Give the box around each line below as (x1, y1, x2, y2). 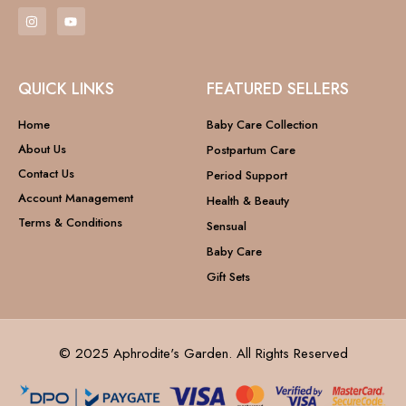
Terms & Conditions (18, 214, 122, 232)
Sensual (207, 217, 247, 236)
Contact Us (18, 165, 74, 183)
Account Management (18, 189, 133, 208)
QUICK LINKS (18, 77, 114, 101)
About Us (18, 140, 66, 159)
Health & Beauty (207, 192, 290, 210)
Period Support (207, 167, 288, 185)
